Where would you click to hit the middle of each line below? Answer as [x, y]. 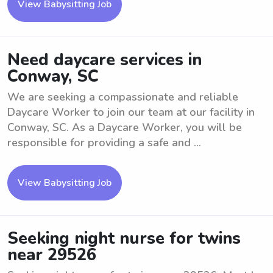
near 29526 [52, 255]
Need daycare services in [105, 60]
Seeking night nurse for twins [124, 239]
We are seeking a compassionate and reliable [123, 97]
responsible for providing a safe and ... [104, 143]
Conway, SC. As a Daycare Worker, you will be [125, 127]
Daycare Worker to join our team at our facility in [131, 112]
